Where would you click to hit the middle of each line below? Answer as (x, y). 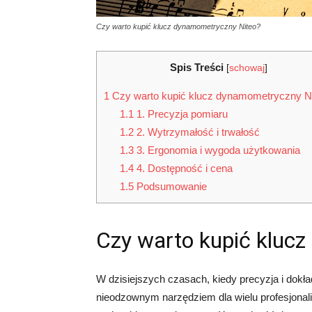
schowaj (247, 68)
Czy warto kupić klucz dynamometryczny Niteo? (178, 26)
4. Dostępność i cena (183, 169)
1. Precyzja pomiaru (180, 114)
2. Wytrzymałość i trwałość (196, 132)
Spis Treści (197, 67)
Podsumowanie (170, 187)
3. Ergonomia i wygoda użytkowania (217, 150)
